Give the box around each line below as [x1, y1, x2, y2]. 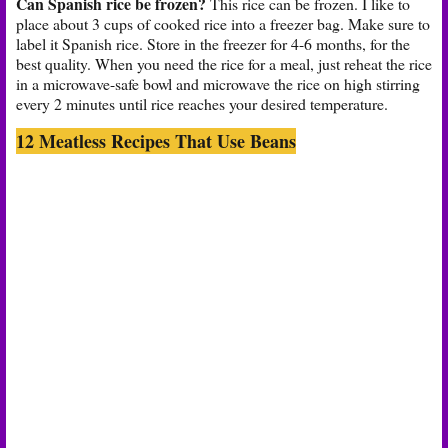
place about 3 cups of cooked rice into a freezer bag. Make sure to [16, 12, 430, 34]
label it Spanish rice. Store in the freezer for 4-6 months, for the [16, 32, 410, 54]
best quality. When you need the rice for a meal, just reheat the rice [16, 52, 432, 74]
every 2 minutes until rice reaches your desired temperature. [16, 92, 388, 114]
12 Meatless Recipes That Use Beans [16, 127, 296, 154]
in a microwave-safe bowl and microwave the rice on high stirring [16, 72, 420, 94]
